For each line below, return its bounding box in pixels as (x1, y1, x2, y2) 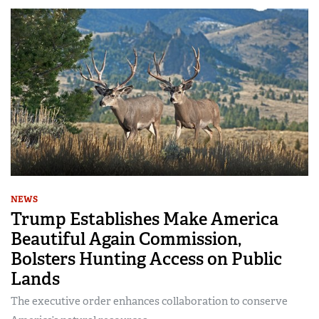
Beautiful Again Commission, (11, 228, 241, 251)
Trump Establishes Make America (11, 208, 278, 231)
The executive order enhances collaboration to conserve (11, 294, 288, 309)
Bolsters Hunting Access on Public (11, 248, 282, 271)
